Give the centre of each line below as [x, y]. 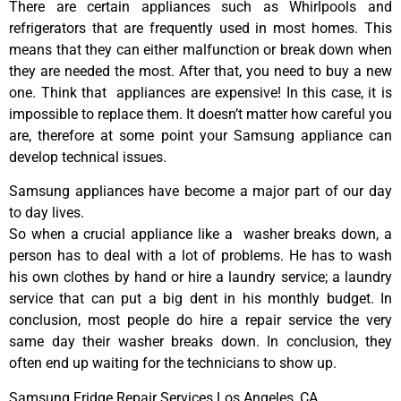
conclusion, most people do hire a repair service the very [200, 320]
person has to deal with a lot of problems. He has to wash [200, 256]
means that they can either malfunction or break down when [200, 49]
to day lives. [47, 213]
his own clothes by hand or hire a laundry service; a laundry [200, 277]
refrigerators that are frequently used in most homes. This [200, 28]
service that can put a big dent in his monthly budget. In [200, 299]
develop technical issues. [88, 157]
